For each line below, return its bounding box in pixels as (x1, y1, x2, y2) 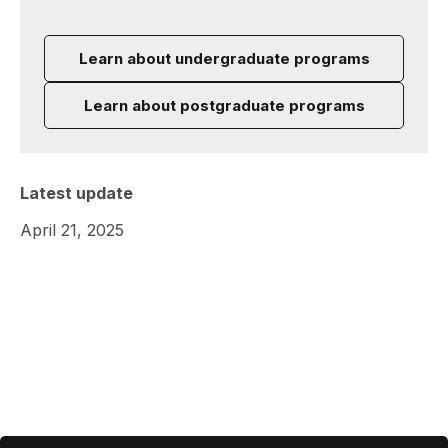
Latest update (20, 183, 133, 203)
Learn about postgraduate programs (83, 96, 365, 115)
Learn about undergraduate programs (78, 49, 370, 68)
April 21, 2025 (20, 220, 124, 240)
